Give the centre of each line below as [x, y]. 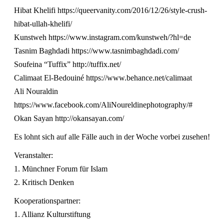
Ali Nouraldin [36, 91]
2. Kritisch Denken [44, 182]
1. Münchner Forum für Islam [61, 168]
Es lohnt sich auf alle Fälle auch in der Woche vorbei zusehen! [112, 136]
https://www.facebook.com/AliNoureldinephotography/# [103, 104]
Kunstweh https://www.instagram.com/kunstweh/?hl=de [102, 37]
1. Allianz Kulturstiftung [52, 214]
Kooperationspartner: [47, 200]
